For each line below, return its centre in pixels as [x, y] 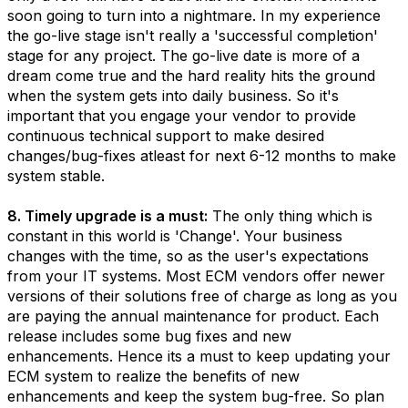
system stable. [56, 176]
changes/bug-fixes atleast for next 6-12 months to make [202, 156]
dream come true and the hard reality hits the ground [191, 76]
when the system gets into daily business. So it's [173, 96]
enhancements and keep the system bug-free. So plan [196, 396]
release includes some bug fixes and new [149, 336]
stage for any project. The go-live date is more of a [184, 56]
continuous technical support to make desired [166, 136]
